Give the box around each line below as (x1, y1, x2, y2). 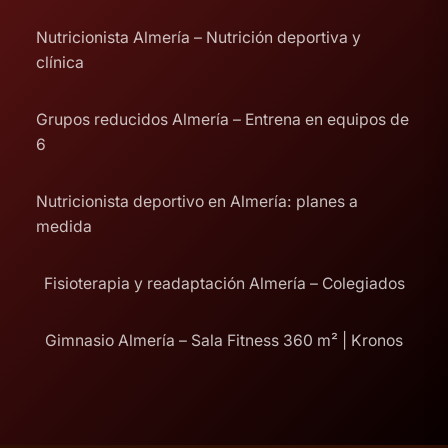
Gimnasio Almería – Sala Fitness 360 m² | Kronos (45, 330, 403, 350)
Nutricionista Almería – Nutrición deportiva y (36, 27, 361, 47)
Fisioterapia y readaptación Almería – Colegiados (43, 273, 405, 293)
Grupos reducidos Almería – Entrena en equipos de (36, 109, 409, 129)
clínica (36, 52, 84, 72)
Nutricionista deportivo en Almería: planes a (36, 191, 358, 211)
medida (36, 216, 92, 236)
